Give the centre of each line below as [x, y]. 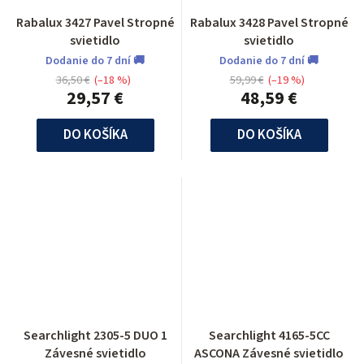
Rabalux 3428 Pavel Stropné [269, 22]
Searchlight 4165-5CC [269, 335]
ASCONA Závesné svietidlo [269, 353]
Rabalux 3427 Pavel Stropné [95, 22]
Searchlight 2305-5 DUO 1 [95, 335]
